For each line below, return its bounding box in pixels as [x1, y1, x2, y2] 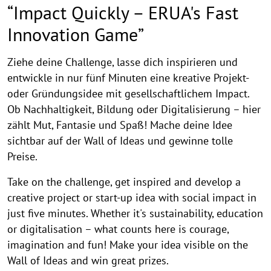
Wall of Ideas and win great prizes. [7, 253, 169, 268]
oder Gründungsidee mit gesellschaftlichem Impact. [7, 87, 249, 101]
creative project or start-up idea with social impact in [7, 191, 256, 205]
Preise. [7, 149, 38, 164]
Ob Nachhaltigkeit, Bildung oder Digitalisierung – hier [7, 102, 261, 117]
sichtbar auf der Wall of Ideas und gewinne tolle [7, 134, 233, 148]
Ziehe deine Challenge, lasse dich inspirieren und [7, 55, 238, 70]
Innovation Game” [7, 22, 144, 46]
